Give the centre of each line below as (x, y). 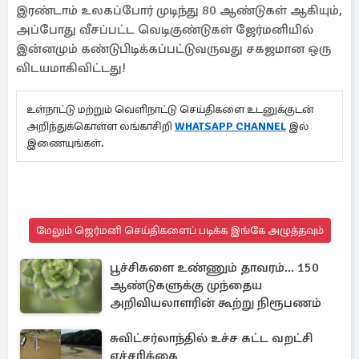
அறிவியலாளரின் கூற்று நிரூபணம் (216, 303)
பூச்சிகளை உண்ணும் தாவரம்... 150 (214, 268)
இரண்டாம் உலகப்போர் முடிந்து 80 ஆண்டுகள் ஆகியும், (179, 10)
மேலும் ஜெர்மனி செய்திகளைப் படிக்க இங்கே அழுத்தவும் (179, 230)
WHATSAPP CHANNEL (230, 126)
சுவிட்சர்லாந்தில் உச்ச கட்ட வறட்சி (211, 338)
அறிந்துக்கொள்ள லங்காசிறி (101, 126)
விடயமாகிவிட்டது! (73, 68)
